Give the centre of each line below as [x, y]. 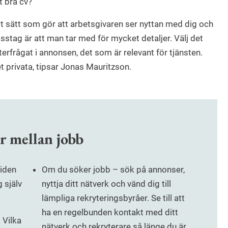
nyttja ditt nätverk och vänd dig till [106, 184]
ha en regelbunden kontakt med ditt [110, 212]
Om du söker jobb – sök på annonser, [113, 170]
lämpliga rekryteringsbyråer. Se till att [113, 198]
